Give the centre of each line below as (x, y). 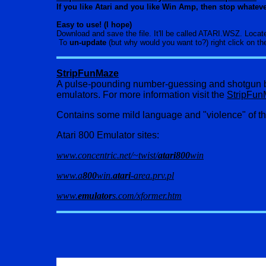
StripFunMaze (88, 73)
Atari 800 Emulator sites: (108, 135)
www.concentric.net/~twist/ (107, 155)
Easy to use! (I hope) (94, 25)
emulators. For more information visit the (142, 95)
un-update (88, 42)
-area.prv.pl (152, 175)
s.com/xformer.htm (147, 196)
